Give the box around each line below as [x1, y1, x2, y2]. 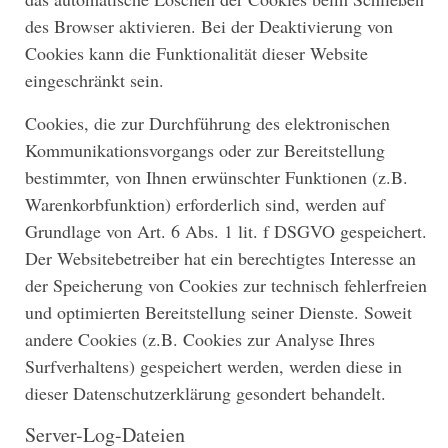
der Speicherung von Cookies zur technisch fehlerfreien [25, 272, 427, 297]
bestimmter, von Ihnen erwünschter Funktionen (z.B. [25, 164, 408, 189]
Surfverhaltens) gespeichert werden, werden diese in [25, 353, 402, 378]
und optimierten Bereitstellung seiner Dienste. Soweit [25, 299, 412, 324]
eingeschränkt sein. [25, 67, 164, 92]
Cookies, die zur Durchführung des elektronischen [25, 110, 390, 135]
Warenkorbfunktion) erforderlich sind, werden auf [25, 191, 385, 216]
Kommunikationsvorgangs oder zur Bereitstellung [25, 137, 385, 162]
